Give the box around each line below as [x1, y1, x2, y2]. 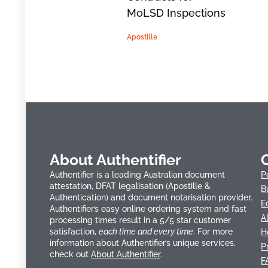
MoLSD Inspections [127, 7, 226, 20]
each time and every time [99, 227, 193, 237]
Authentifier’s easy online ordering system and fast [50, 204, 246, 214]
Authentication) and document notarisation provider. [50, 193, 252, 203]
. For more [193, 227, 233, 237]
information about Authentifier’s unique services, [50, 238, 236, 248]
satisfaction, [50, 227, 99, 237]
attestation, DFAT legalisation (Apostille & [50, 181, 211, 191]
